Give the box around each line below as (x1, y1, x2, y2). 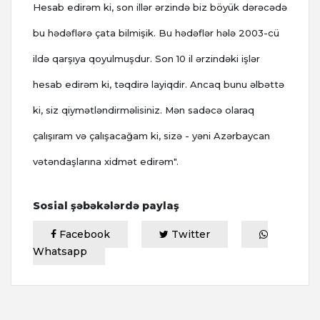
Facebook (56, 228, 110, 241)
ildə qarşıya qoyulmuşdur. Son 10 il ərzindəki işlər (33, 53, 260, 65)
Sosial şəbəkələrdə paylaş (33, 199, 179, 213)
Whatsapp (33, 245, 87, 259)
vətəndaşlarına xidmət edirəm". (33, 156, 179, 168)
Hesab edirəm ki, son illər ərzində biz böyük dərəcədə (33, 1, 287, 14)
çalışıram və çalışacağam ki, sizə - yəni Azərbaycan (33, 130, 270, 142)
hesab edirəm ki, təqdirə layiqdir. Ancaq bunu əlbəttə (33, 79, 284, 91)
